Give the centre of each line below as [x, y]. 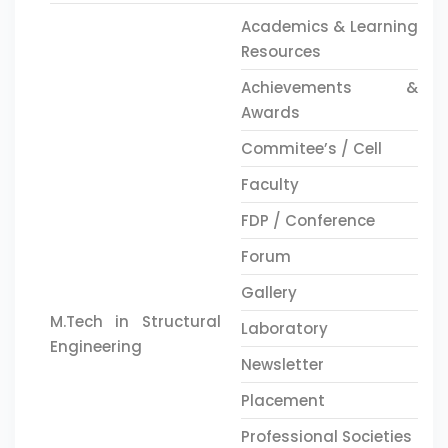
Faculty [269, 184]
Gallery [268, 292]
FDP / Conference [307, 220]
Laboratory [284, 328]
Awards [270, 112]
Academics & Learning [329, 26]
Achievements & [329, 87]
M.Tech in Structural [135, 321]
